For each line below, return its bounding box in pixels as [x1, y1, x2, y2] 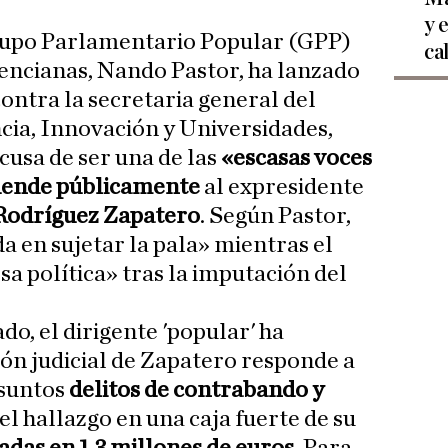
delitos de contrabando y [65, 378, 324, 403]
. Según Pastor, [200, 204, 351, 229]
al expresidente [200, 175, 364, 200]
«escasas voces [221, 146, 372, 171]
